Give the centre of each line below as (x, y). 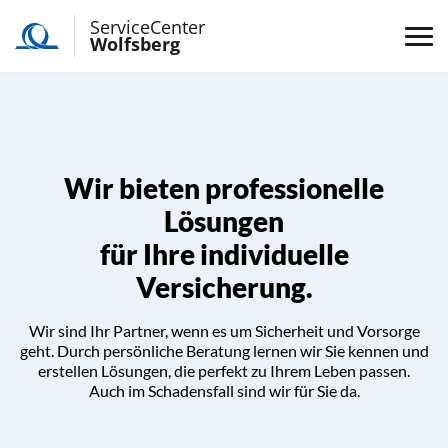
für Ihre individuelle (224, 254)
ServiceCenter (147, 27)
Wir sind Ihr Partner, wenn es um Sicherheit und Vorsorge (224, 330)
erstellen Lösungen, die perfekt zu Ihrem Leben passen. (224, 370)
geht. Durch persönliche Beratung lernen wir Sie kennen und (224, 350)
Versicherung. (224, 287)
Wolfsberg (135, 44)
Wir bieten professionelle (224, 188)
